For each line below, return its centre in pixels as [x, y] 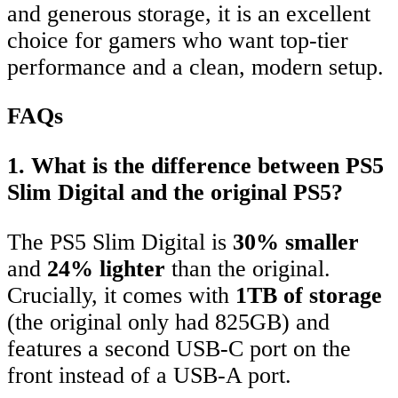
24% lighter [106, 268]
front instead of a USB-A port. [149, 375]
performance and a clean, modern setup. [195, 67]
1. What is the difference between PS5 [195, 166]
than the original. [248, 268]
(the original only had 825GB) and [168, 322]
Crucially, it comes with [121, 295]
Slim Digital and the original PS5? [175, 192]
